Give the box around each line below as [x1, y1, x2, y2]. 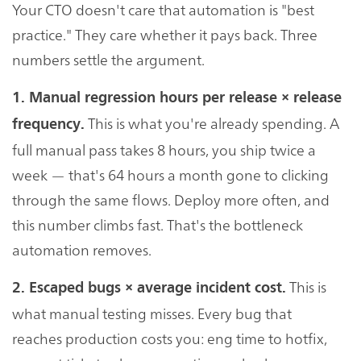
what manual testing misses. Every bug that [12, 302, 292, 323]
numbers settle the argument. [12, 48, 205, 69]
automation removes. [12, 239, 151, 259]
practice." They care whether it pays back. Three [12, 23, 317, 44]
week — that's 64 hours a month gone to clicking [12, 164, 329, 185]
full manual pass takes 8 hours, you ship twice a [12, 139, 316, 160]
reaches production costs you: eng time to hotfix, [12, 327, 327, 348]
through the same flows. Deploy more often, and [12, 189, 330, 210]
